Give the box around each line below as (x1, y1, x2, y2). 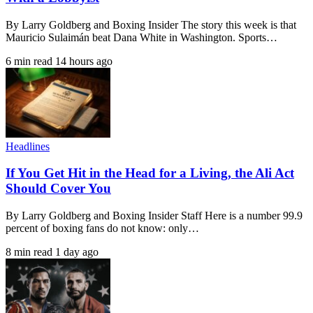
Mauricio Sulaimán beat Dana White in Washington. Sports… (6, 31, 277, 43)
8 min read (6, 246, 52, 259)
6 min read (6, 54, 52, 67)
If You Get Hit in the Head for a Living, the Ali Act (6, 166, 294, 181)
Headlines (6, 140, 50, 152)
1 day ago (55, 246, 99, 259)
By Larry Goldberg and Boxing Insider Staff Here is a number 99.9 (6, 210, 303, 222)
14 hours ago (55, 54, 112, 67)
